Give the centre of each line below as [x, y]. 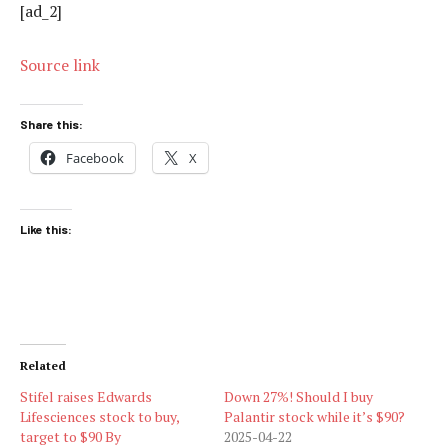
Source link [60, 65]
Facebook [95, 157]
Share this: [51, 123]
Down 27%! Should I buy [298, 396]
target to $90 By [70, 436]
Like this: [46, 229]
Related [43, 365]
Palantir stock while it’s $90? [314, 416]
